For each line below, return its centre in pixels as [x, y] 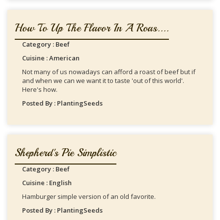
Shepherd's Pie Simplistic [66, 153]
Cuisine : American [51, 58]
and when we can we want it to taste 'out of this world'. [103, 81]
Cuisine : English [47, 183]
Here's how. [40, 89]
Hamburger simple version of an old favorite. [89, 196]
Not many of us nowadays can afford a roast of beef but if [109, 72]
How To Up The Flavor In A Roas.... [92, 28]
